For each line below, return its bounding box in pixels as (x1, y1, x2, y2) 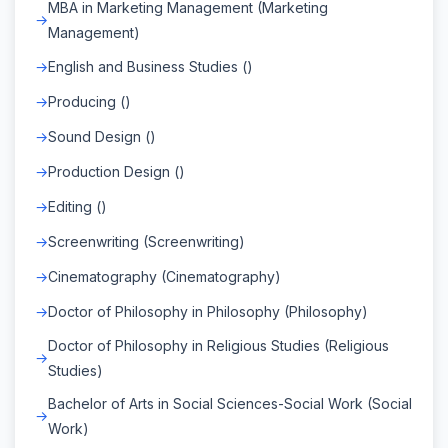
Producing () (48, 92, 131, 110)
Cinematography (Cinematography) (48, 267, 281, 285)
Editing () (48, 197, 107, 215)
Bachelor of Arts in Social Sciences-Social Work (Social (48, 394, 412, 412)
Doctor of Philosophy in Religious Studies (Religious (48, 336, 389, 354)
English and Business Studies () (48, 57, 253, 75)
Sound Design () (48, 127, 156, 145)
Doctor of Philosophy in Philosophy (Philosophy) (48, 302, 368, 320)
